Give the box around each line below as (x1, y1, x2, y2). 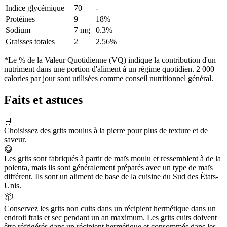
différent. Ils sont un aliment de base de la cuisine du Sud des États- (4, 172, 218, 181)
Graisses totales (6, 37, 55, 46)
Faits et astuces (4, 93, 83, 106)
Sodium (6, 26, 30, 35)
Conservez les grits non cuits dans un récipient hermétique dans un (4, 204, 216, 213)
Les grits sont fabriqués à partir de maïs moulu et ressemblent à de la (4, 154, 221, 163)
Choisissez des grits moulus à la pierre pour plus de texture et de (4, 126, 208, 135)
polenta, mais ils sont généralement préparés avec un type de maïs (4, 163, 213, 172)
